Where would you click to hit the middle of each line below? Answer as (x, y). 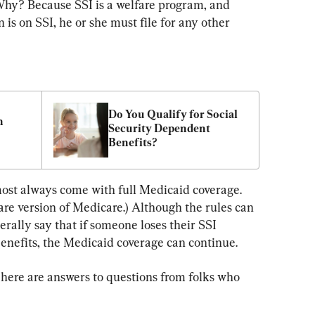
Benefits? (133, 142)
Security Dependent (159, 128)
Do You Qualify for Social (173, 114)
